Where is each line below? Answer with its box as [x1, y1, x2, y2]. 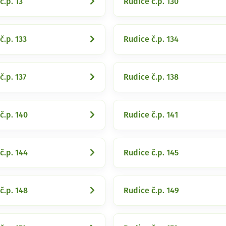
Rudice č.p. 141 [124, 111, 178, 119]
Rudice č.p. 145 [124, 149, 179, 157]
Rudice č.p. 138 [124, 73, 179, 81]
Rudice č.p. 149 [124, 187, 179, 195]
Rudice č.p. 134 [124, 35, 179, 43]
